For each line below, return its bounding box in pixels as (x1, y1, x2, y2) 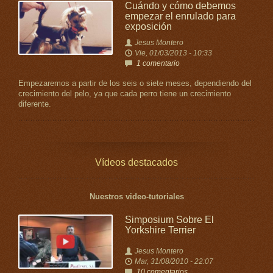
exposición (124, 21, 172, 32)
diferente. (18, 100, 51, 108)
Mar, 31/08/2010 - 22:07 (134, 257, 213, 266)
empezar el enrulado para (124, 11, 236, 21)
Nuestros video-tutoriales (89, 193, 184, 201)
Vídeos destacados (95, 157, 178, 168)
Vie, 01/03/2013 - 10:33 (134, 49, 212, 57)
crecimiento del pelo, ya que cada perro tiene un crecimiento (18, 90, 231, 98)
